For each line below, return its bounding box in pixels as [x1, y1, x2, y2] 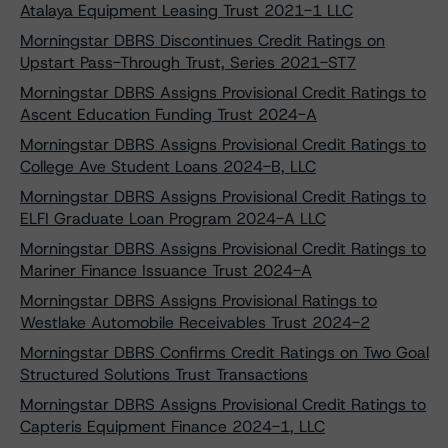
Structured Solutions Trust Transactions [20, 364, 308, 385]
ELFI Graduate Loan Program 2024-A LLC [20, 208, 326, 229]
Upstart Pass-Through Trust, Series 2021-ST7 [20, 52, 356, 73]
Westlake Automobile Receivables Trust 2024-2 [20, 312, 370, 333]
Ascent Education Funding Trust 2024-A [20, 104, 317, 125]
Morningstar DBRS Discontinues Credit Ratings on [20, 30, 385, 51]
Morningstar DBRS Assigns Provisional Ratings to [20, 290, 377, 311]
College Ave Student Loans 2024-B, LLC [20, 156, 316, 177]
